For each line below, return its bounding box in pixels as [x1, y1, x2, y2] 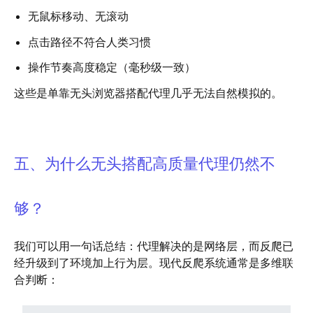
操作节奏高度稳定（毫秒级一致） [28, 60, 196, 75]
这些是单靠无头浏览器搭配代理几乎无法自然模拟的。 [14, 86, 282, 101]
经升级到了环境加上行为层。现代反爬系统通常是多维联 [14, 256, 293, 270]
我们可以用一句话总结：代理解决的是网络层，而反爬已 [14, 239, 293, 254]
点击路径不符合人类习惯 [28, 34, 151, 49]
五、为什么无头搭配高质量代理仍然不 [14, 152, 275, 175]
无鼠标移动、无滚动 [28, 8, 129, 23]
